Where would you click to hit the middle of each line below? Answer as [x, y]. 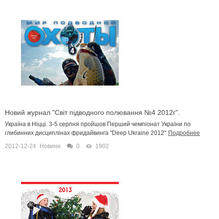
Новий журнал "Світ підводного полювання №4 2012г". [92, 112]
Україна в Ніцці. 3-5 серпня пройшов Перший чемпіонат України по [98, 124]
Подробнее [184, 133]
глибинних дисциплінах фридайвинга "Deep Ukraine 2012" [86, 133]
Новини [50, 146]
